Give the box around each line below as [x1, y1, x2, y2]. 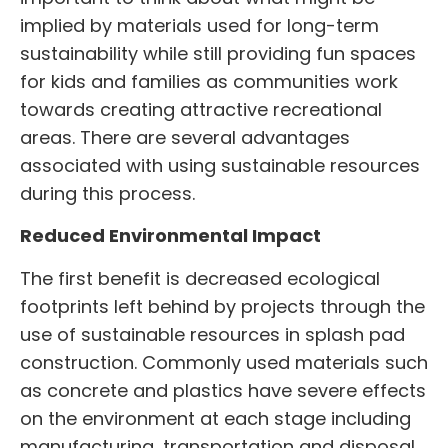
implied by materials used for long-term [20, 13, 379, 38]
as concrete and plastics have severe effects [20, 377, 426, 403]
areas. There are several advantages [20, 125, 350, 150]
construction [20, 349, 134, 375]
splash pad [305, 321, 405, 347]
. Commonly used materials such [134, 349, 428, 375]
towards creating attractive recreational [20, 97, 382, 122]
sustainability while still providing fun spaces [20, 41, 416, 66]
